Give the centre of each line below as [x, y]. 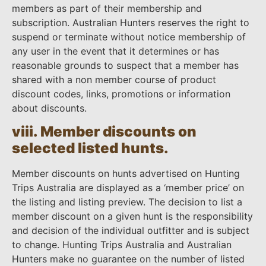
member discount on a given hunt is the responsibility [132, 216]
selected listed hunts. [90, 148]
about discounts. [49, 108]
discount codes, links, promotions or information [121, 94]
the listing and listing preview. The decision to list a [127, 202]
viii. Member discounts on [104, 132]
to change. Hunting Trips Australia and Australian [122, 245]
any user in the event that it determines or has [115, 51]
